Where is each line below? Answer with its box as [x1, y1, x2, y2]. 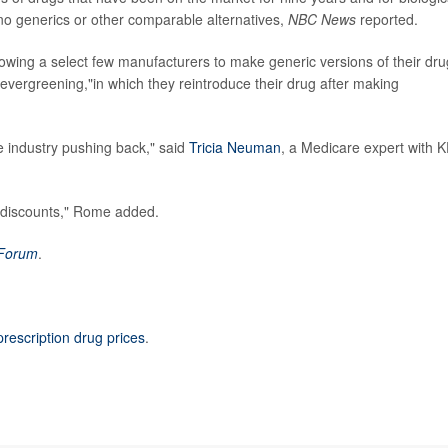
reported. [356, 8, 418, 29]
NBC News [288, 8, 356, 29]
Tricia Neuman [189, 136, 281, 157]
